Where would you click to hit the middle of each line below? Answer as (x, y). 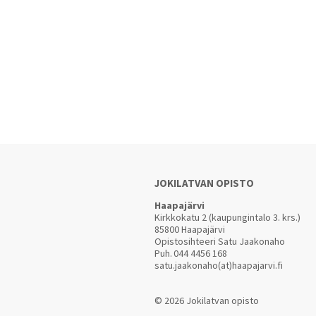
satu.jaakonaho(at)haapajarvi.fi (219, 265)
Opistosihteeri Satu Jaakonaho (220, 241)
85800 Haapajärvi (190, 229)
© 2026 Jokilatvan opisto (207, 300)
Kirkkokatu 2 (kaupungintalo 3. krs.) (227, 217)
